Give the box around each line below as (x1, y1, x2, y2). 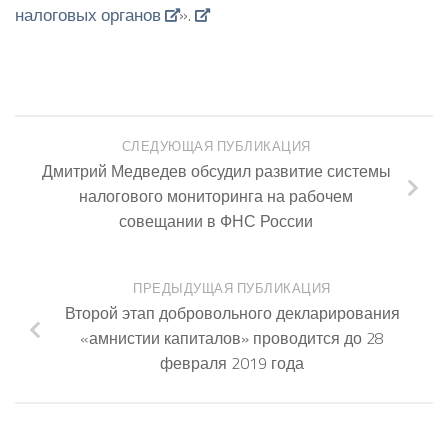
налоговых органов (15, 2, 161, 28)
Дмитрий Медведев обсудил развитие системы (41, 158, 391, 183)
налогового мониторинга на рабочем (79, 183, 353, 208)
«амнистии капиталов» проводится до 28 (80, 326, 384, 351)
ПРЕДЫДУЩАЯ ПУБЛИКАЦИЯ (133, 279, 331, 299)
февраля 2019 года (160, 351, 304, 376)
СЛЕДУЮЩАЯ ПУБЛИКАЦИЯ (121, 136, 311, 156)
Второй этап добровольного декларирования (64, 301, 400, 326)
